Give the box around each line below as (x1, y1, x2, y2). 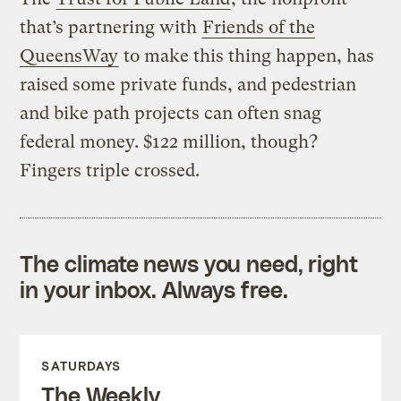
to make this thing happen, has (119, 45, 375, 66)
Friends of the (202, 16, 316, 38)
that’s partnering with (20, 16, 202, 38)
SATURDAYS (41, 357, 122, 373)
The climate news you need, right (20, 249, 359, 277)
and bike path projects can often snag (20, 102, 322, 124)
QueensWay (20, 45, 119, 66)
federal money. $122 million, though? (20, 131, 319, 152)
